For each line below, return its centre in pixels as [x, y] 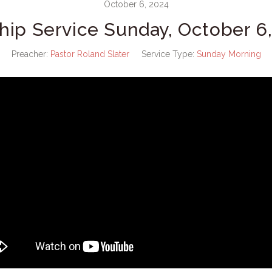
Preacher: [29, 54]
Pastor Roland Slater [90, 54]
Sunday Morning [229, 54]
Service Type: [168, 54]
